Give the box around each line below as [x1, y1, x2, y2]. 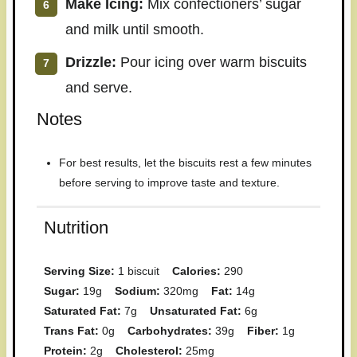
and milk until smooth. [65, 22, 204, 37]
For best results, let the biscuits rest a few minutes [59, 155, 312, 169]
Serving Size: [43, 264, 115, 277]
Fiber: [246, 324, 279, 337]
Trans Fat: [43, 324, 99, 337]
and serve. [65, 80, 132, 96]
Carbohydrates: [127, 324, 212, 337]
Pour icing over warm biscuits [116, 54, 307, 70]
